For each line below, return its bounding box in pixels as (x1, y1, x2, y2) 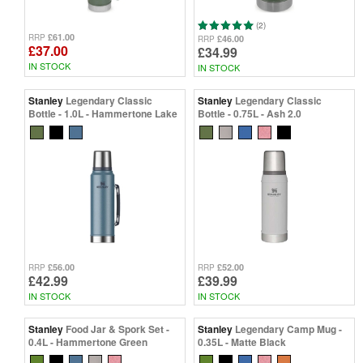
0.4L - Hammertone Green (28, 335, 147, 350)
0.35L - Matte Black (198, 335, 286, 350)
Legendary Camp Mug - (235, 322, 342, 337)
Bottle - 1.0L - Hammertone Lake (28, 105, 177, 121)
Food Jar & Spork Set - (66, 322, 169, 337)
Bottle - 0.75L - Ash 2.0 (198, 105, 301, 121)
